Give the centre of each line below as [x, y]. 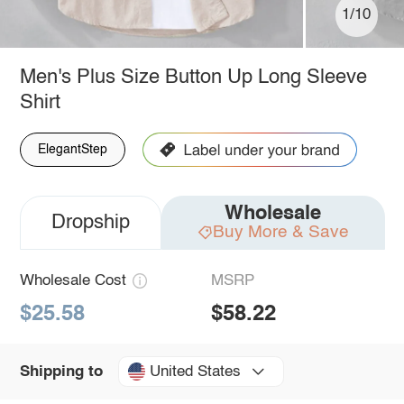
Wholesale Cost [73, 280]
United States [195, 372]
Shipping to [61, 372]
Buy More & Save [280, 232]
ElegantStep [72, 149]
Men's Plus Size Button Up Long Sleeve [193, 77]
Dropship [90, 222]
